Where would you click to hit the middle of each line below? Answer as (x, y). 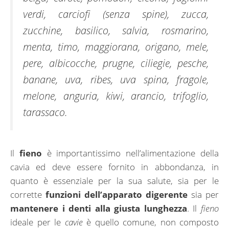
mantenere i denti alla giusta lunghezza (99, 209)
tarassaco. (45, 112)
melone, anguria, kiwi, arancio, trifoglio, (116, 96)
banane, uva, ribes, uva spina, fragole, (116, 79)
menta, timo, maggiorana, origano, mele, (116, 47)
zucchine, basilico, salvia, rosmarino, (116, 30)
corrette (28, 195)
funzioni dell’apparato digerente (117, 195)
